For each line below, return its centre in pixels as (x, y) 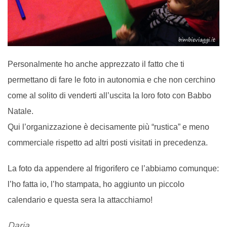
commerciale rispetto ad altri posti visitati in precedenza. (108, 142)
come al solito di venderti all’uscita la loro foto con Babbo (109, 95)
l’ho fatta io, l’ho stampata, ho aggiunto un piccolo (96, 184)
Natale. (21, 111)
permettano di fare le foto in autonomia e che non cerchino (111, 80)
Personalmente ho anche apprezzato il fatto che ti (96, 64)
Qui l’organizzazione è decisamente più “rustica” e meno (108, 127)
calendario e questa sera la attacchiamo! (80, 200)
